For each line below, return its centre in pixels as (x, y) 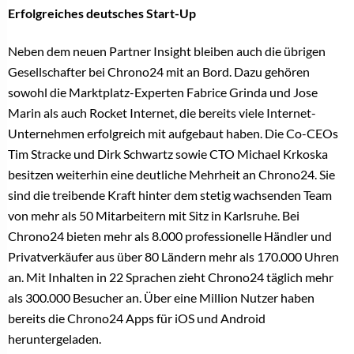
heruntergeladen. (55, 339)
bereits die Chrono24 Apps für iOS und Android (137, 318)
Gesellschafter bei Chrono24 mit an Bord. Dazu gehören (159, 72)
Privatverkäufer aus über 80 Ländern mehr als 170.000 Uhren (173, 257)
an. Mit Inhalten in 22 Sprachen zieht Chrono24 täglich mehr (171, 277)
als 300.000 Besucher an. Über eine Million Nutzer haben (161, 298)
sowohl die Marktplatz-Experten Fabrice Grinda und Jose (163, 92)
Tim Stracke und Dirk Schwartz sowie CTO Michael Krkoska (168, 154)
